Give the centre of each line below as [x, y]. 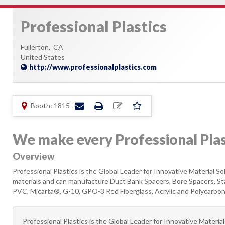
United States [43, 57]
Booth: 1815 [50, 106]
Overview [34, 156]
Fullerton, [37, 47]
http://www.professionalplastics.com [93, 67]
